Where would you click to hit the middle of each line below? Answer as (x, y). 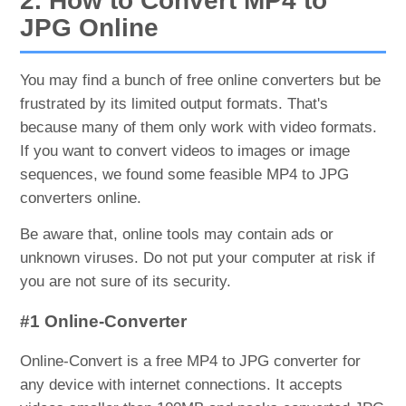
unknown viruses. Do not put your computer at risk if (198, 257)
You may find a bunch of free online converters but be (201, 80)
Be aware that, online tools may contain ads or (177, 234)
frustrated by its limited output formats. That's (174, 103)
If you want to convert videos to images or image (185, 150)
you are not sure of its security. (126, 281)
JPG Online (90, 27)
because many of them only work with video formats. (199, 127)
